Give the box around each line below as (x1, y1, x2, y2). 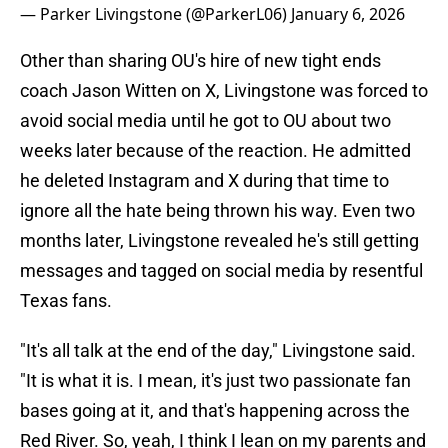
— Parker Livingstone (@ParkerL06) (20, 3, 291, 26)
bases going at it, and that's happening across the (20, 400, 410, 422)
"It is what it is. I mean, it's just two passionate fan (20, 370, 411, 392)
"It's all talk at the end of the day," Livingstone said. (20, 340, 416, 362)
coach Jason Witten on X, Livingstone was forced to (20, 80, 428, 102)
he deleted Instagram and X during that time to (20, 170, 389, 192)
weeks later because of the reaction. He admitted (20, 140, 411, 162)
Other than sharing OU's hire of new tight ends (20, 50, 381, 72)
